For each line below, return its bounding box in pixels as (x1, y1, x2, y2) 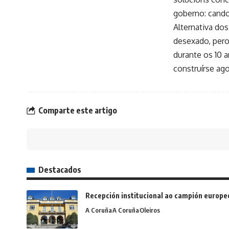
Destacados (38, 165, 81, 175)
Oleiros (140, 206, 160, 215)
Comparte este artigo (38, 105, 117, 116)
